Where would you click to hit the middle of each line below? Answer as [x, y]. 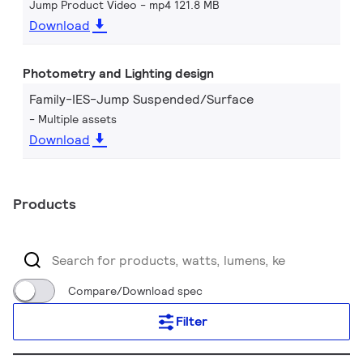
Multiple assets [77, 119]
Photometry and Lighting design [118, 73]
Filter [191, 321]
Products [45, 204]
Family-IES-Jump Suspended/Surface [141, 99]
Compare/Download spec [135, 291]
